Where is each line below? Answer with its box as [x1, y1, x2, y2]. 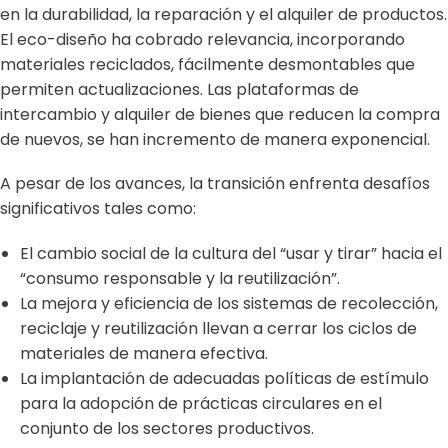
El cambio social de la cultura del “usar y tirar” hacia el [20, 241, 442, 265]
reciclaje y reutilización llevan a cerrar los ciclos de [20, 316, 417, 340]
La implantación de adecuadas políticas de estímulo [20, 366, 429, 390]
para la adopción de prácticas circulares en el [20, 391, 382, 415]
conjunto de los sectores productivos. [20, 416, 322, 440]
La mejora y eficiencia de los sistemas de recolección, [20, 291, 438, 315]
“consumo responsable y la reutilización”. [20, 266, 348, 290]
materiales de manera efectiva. [20, 341, 268, 365]
